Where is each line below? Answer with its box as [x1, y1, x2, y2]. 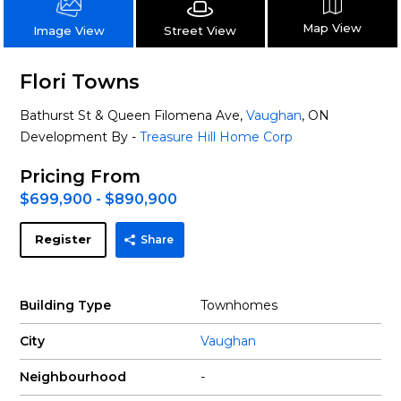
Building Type [20, 297, 112, 313]
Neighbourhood [20, 369, 127, 385]
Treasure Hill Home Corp [140, 129, 294, 145]
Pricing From [20, 166, 141, 187]
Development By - [20, 129, 141, 145]
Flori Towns [20, 70, 141, 94]
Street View [164, 22, 237, 38]
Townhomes [200, 297, 277, 313]
